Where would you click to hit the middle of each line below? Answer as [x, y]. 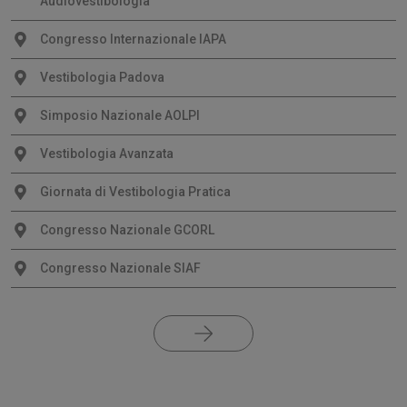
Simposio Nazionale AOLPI [120, 115]
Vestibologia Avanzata [107, 153]
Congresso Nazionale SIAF [120, 268]
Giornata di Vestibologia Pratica [135, 191]
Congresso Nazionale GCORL [127, 229]
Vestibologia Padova [102, 77]
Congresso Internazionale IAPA [133, 39]
